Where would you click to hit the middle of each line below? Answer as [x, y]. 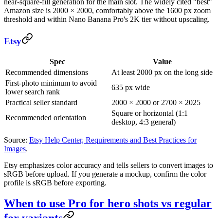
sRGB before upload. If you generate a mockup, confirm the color [105, 174]
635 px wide [131, 88]
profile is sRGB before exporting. [55, 183]
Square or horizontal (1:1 [150, 113]
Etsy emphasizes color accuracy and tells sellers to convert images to [109, 165]
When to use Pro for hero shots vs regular [108, 204]
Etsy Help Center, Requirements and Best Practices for [113, 140]
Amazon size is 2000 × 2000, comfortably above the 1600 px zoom [107, 10]
